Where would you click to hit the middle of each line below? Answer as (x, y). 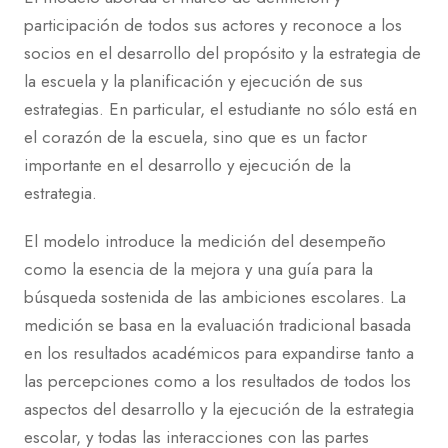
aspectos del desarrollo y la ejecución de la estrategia (219, 409)
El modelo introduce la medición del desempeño (205, 241)
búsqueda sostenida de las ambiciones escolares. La (215, 297)
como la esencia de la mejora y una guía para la (198, 269)
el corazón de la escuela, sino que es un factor (195, 137)
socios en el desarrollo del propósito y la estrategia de (222, 53)
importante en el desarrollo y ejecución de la (187, 165)
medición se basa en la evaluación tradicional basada (217, 325)
